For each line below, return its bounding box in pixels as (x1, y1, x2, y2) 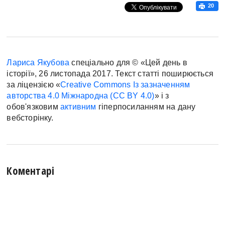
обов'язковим (7, 102, 61, 111)
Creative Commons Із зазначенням (60, 80, 190, 89)
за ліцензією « (7, 80, 61, 89)
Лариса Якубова (7, 58, 70, 67)
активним (60, 102, 96, 111)
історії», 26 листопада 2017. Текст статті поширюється (7, 69, 214, 78)
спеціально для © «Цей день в (69, 58, 188, 67)
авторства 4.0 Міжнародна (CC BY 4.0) (7, 91, 155, 100)
